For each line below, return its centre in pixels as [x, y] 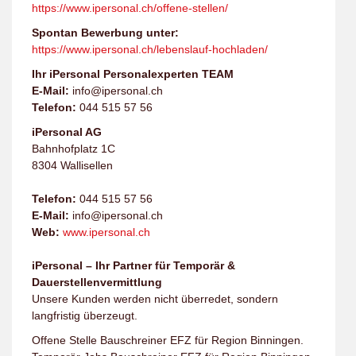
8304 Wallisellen [72, 166]
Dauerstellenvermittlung [97, 282]
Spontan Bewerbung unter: [105, 33]
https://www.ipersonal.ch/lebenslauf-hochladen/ [150, 50]
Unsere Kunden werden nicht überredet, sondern [155, 299]
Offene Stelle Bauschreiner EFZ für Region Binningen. [168, 341]
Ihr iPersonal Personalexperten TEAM [133, 74]
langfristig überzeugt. [85, 316]
